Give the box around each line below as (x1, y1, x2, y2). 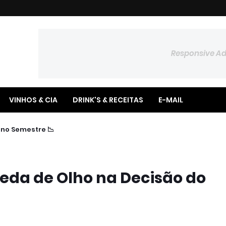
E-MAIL (158, 95, 183, 105)
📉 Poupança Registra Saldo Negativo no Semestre (46, 125, 54, 134)
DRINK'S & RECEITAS (73, 95, 143, 105)
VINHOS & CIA (9, 95, 58, 105)
